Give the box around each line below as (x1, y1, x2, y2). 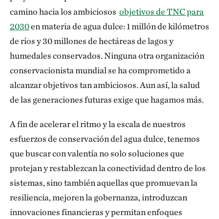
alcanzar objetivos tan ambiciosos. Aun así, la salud (10, 80, 200, 90)
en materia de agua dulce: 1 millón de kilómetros (29, 21, 209, 31)
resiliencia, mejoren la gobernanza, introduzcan (10, 192, 187, 202)
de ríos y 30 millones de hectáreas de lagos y (10, 36, 174, 46)
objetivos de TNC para (119, 6, 204, 17)
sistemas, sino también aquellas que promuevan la (10, 177, 197, 188)
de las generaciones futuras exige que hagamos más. (10, 94, 204, 105)
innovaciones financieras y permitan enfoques (10, 207, 182, 217)
